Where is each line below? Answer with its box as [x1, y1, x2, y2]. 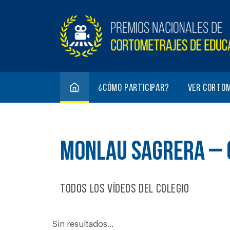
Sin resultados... [52, 220, 113, 228]
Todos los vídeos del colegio [60, 183, 189, 196]
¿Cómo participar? [98, 83, 169, 93]
